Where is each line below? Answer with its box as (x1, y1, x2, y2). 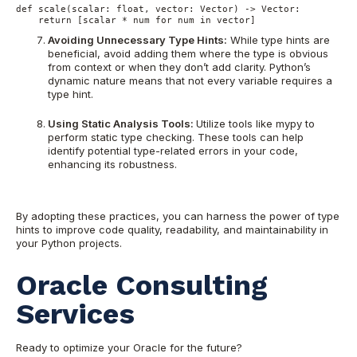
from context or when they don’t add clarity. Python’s (48, 61, 311, 74)
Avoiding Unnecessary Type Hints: (48, 33, 227, 47)
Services (16, 296, 135, 331)
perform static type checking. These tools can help (48, 130, 304, 143)
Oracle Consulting (16, 268, 268, 302)
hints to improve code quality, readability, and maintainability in (16, 222, 328, 236)
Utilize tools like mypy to (196, 116, 315, 130)
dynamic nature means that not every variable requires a (48, 74, 332, 88)
